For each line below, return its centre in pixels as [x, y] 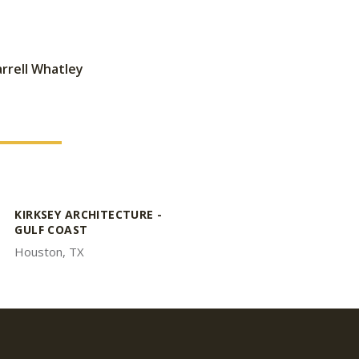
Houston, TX [50, 252]
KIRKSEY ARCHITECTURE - [89, 214]
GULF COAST [51, 230]
